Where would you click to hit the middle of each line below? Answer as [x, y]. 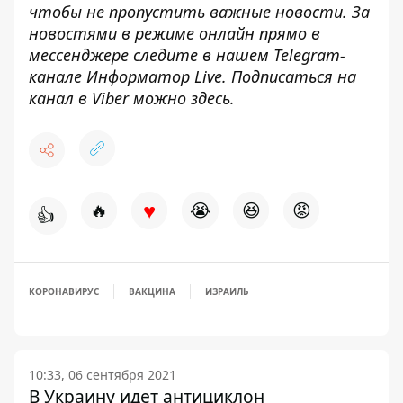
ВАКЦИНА [152, 291]
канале [58, 76]
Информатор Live [154, 76]
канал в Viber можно [110, 98]
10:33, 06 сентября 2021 [103, 375]
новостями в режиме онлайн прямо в [175, 33]
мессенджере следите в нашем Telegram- [187, 55]
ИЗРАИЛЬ [227, 291]
